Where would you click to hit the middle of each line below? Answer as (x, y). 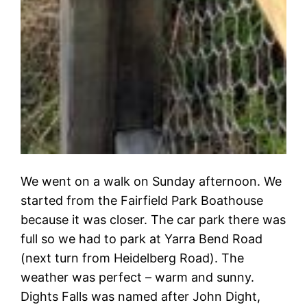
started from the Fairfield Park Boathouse (142, 200)
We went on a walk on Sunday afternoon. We (151, 181)
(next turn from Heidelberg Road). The (133, 258)
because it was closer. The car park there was (153, 219)
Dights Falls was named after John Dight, (141, 296)
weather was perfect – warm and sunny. (138, 277)
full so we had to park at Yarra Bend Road (142, 238)
